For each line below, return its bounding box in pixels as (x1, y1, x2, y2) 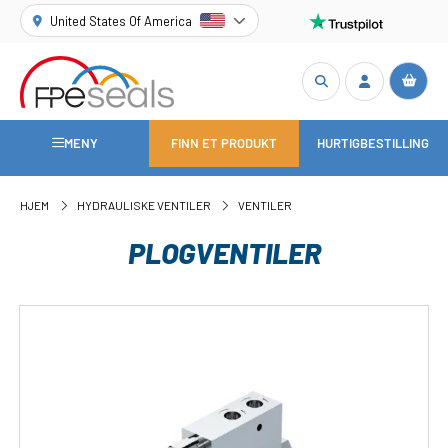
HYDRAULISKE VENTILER (76, 198, 211, 213)
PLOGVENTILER (127, 234, 321, 270)
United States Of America (50, 12, 193, 29)
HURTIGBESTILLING (317, 135, 430, 152)
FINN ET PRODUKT (170, 135, 277, 152)
